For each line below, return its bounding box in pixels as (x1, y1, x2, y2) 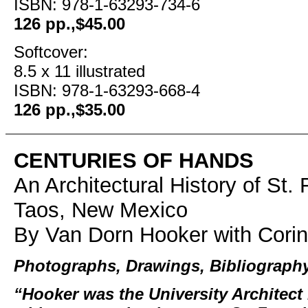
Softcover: (14, 43, 88, 61)
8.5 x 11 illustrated (14, 62, 145, 80)
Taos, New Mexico (14, 198, 188, 222)
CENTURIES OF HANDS (14, 148, 254, 173)
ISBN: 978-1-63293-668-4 (14, 81, 200, 100)
